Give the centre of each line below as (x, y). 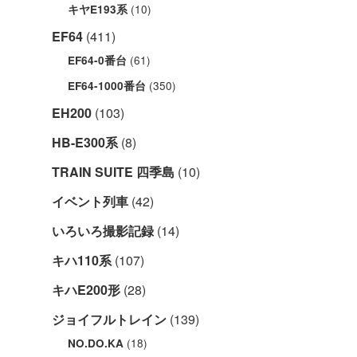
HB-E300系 (85, 143)
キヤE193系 (98, 10)
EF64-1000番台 (107, 86)
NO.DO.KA (96, 343)
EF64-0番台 (97, 61)
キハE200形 (86, 290)
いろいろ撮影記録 (103, 231)
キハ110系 (82, 261)
